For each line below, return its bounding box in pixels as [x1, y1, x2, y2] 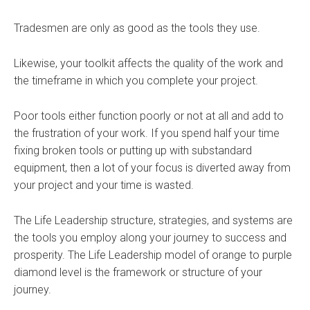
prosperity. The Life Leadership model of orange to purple [14, 248, 292, 262]
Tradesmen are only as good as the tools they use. [14, 21, 260, 35]
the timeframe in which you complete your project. [14, 73, 258, 87]
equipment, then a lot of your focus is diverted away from [14, 161, 291, 174]
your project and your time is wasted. [14, 178, 194, 192]
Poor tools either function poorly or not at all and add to [14, 109, 284, 122]
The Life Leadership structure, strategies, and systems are [14, 213, 293, 227]
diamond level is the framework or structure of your [14, 265, 262, 279]
